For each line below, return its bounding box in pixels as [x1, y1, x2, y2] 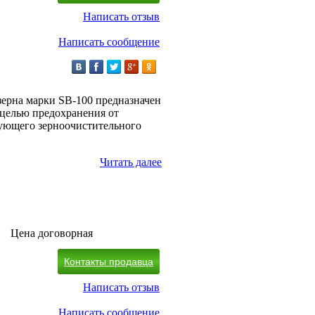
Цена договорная [11, 227, 93, 240]
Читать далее [100, 156, 162, 169]
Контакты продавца [64, 256, 153, 268]
